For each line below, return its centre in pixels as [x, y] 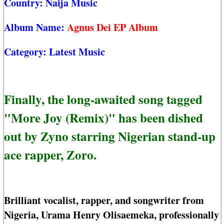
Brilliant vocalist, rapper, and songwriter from [104, 200]
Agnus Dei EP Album [112, 27]
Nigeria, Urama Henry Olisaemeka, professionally [111, 215]
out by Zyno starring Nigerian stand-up [110, 136]
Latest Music [77, 52]
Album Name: [35, 27]
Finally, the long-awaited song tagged [103, 99]
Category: [26, 52]
